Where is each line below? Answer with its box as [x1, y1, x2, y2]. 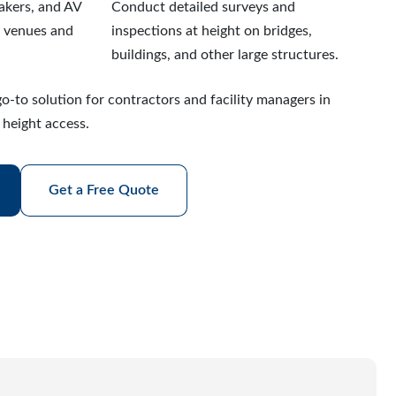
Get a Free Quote [49, 183, 159, 197]
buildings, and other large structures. [111, 48, 339, 62]
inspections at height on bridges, [111, 24, 313, 38]
